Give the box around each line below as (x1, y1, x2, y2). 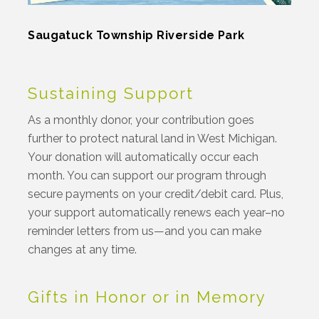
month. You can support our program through (28, 168, 267, 182)
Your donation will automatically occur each (28, 150, 259, 164)
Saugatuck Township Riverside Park (28, 28, 245, 42)
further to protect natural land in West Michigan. (28, 131, 278, 145)
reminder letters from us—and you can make (28, 224, 262, 238)
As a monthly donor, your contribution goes (28, 113, 255, 127)
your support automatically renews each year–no (28, 205, 286, 219)
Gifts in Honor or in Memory (28, 287, 267, 306)
